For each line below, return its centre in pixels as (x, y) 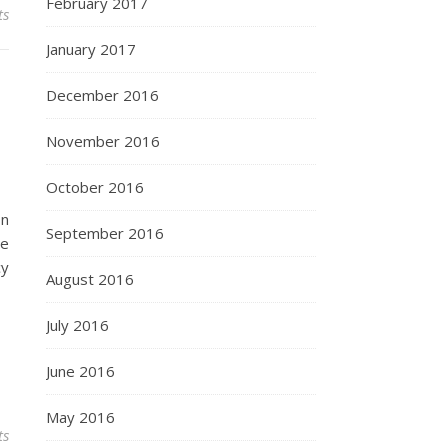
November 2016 (103, 141)
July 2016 (77, 325)
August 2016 (90, 279)
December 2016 (102, 95)
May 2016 (80, 417)
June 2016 (80, 371)
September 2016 (105, 233)
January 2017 (91, 49)
